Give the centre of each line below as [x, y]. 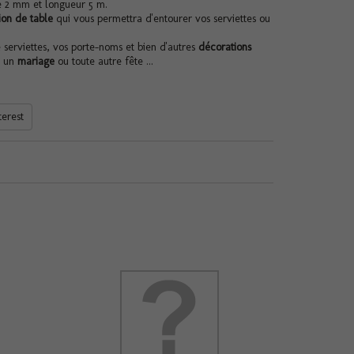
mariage [36, 61]
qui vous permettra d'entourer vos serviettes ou [161, 18]
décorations [224, 47]
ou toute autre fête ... [104, 61]
